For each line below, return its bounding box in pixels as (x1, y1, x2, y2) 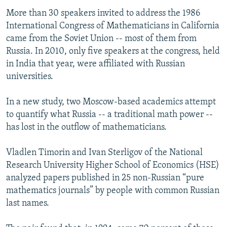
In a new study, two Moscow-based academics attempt (6, 97, 216, 107)
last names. (6, 199, 49, 209)
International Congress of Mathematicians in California (6, 21, 219, 31)
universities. (6, 72, 53, 82)
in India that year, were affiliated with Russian (6, 59, 185, 69)
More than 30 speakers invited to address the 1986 (6, 9, 200, 19)
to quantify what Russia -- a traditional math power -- (6, 110, 213, 120)
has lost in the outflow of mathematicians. (6, 123, 167, 133)
